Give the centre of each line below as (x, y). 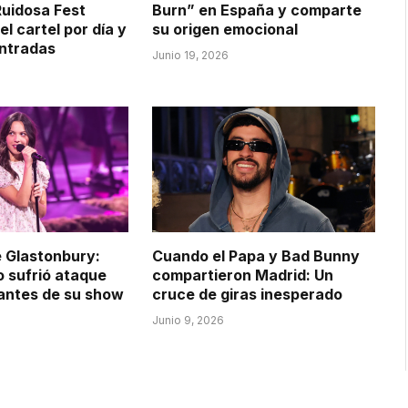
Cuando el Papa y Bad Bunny (255, 256)
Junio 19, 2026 (190, 56)
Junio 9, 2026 (188, 321)
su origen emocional (224, 30)
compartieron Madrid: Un (242, 275)
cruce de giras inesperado (247, 295)
